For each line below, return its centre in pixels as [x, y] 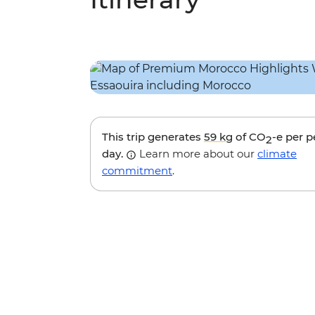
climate [277, 154]
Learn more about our [197, 154]
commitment [137, 171]
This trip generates [153, 137]
